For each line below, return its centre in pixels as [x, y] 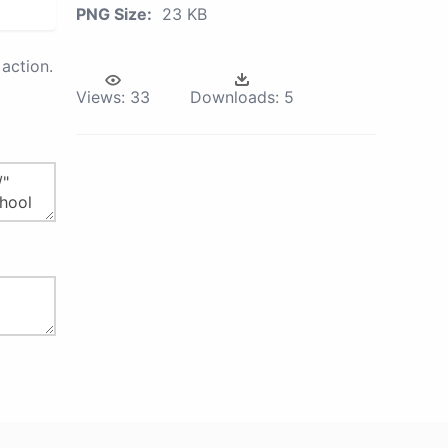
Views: [100, 97]
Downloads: [234, 97]
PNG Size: [114, 14]
